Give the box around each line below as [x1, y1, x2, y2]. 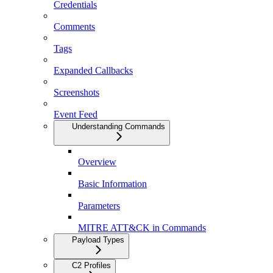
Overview [78, 157, 116, 168]
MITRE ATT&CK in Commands [78, 222, 206, 233]
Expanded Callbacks [54, 65, 133, 76]
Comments [54, 21, 95, 32]
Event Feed [54, 109, 97, 120]
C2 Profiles [72, 261, 111, 271]
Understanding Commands [72, 122, 165, 132]
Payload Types [72, 235, 124, 245]
